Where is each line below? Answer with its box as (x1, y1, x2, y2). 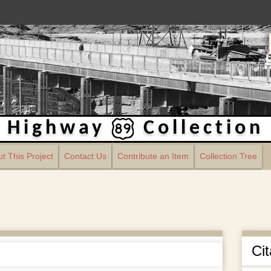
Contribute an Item (117, 151, 189, 162)
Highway (7, 117, 105, 139)
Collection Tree (199, 151, 257, 162)
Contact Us (64, 151, 106, 162)
